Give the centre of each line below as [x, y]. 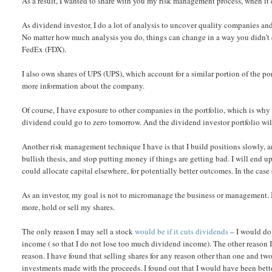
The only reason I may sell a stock [79, 231]
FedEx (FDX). [44, 49]
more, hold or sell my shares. [69, 207]
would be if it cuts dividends [182, 231]
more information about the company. [83, 86]
